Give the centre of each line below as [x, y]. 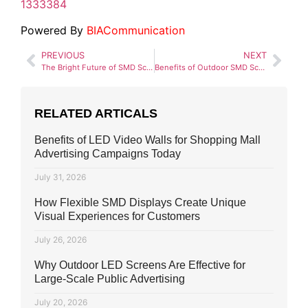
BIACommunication [136, 31]
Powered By [54, 31]
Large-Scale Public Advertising [110, 278]
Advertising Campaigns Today [108, 153]
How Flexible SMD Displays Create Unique [140, 202]
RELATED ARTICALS [96, 113]
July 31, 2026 [60, 177]
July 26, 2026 [60, 239]
